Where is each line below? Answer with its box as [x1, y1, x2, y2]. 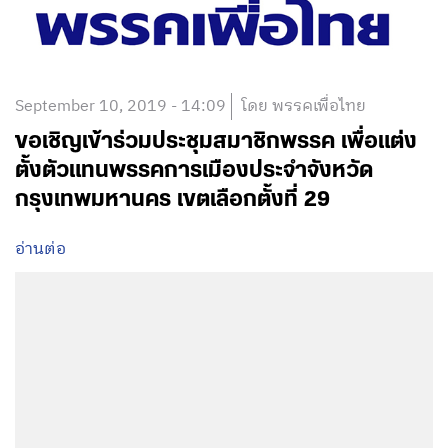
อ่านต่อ [15, 235, 66, 263]
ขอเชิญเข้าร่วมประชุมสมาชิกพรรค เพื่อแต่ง [15, 130, 417, 152]
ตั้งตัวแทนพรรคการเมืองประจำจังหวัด [15, 159, 373, 181]
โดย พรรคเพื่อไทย [241, 92, 366, 120]
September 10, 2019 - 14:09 [15, 92, 226, 120]
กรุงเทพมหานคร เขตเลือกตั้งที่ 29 [15, 188, 330, 210]
